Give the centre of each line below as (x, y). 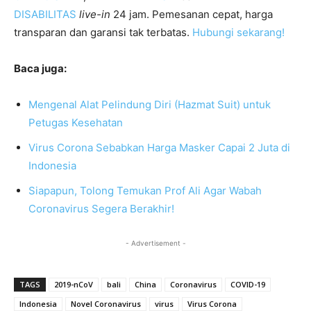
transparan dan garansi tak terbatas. (103, 33)
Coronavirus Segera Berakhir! (101, 209)
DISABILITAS (45, 15)
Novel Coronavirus (106, 304)
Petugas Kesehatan (76, 123)
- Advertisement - (155, 243)
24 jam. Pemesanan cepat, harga (192, 15)
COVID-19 (248, 285)
